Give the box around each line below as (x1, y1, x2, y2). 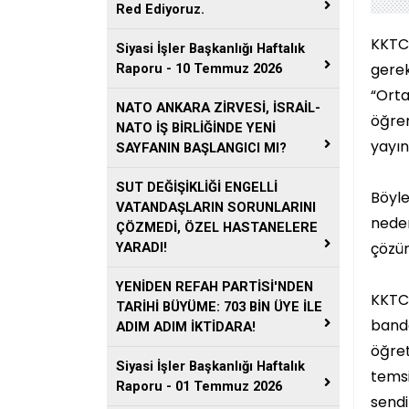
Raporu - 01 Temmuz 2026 (116, 378, 282, 394)
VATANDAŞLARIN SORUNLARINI (116, 199, 316, 215)
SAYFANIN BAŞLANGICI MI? (116, 140, 287, 156)
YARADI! (116, 239, 167, 256)
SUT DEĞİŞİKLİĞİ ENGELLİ (116, 179, 278, 195)
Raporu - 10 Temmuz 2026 (116, 60, 282, 77)
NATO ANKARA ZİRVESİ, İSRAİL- (116, 100, 320, 116)
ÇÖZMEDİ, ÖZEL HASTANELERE (116, 219, 318, 236)
